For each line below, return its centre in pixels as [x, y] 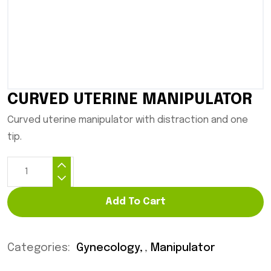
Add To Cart [135, 202]
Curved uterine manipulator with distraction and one [128, 120]
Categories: [40, 248]
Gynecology [108, 248]
